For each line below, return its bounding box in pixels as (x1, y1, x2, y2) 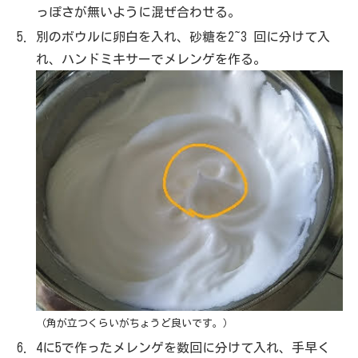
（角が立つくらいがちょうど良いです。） (36, 318, 234, 329)
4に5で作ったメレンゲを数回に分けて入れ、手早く (36, 340, 331, 354)
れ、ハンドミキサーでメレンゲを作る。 (36, 52, 267, 66)
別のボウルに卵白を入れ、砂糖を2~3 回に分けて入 (36, 30, 331, 43)
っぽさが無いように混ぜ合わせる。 (36, 5, 241, 18)
